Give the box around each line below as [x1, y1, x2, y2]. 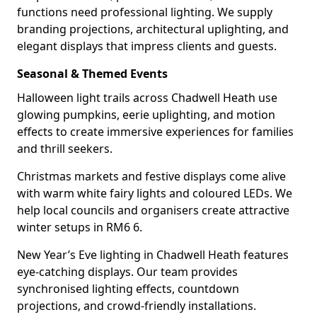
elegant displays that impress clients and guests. [17, 38, 277, 54]
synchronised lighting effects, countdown [17, 281, 239, 296]
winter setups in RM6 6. [17, 219, 142, 235]
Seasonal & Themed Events [17, 66, 168, 81]
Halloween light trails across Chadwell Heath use [17, 90, 277, 105]
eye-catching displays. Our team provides [17, 264, 238, 279]
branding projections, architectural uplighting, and [17, 21, 289, 37]
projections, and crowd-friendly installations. [17, 298, 256, 313]
